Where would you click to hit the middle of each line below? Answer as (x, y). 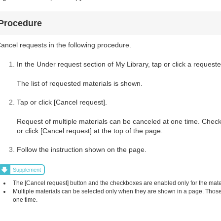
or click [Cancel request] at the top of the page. (90, 130)
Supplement (27, 170)
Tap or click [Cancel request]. (62, 102)
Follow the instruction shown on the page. (82, 150)
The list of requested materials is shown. (80, 83)
